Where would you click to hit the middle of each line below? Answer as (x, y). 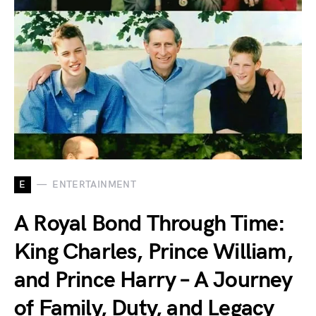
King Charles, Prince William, (153, 252)
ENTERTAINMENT (94, 185)
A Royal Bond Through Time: (150, 224)
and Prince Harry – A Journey (153, 280)
